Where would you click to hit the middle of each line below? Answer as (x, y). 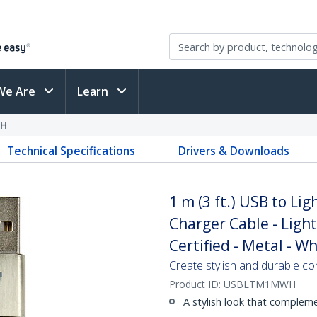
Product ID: (196, 284)
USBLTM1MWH (260, 284)
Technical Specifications (71, 151)
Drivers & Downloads (234, 151)
